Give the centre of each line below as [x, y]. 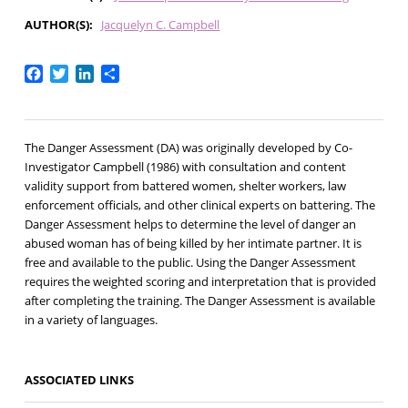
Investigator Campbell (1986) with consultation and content [185, 167]
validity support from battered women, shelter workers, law [185, 186]
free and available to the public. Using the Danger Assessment [190, 263]
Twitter [92, 72]
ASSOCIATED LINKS [79, 380]
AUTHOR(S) [56, 24]
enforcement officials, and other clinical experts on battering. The [199, 205]
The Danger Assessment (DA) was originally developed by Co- [188, 148]
